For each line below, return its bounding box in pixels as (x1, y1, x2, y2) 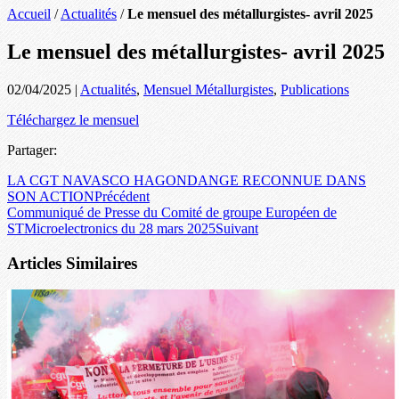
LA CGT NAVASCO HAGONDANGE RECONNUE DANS (7, 172, 366, 188)
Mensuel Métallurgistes (143, 81, 273, 97)
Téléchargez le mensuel (7, 111, 139, 127)
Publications (281, 81, 349, 97)
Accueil (7, 6, 51, 21)
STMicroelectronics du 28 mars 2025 (7, 220, 216, 236)
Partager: (7, 142, 57, 158)
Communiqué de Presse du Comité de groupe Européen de (7, 204, 337, 220)
